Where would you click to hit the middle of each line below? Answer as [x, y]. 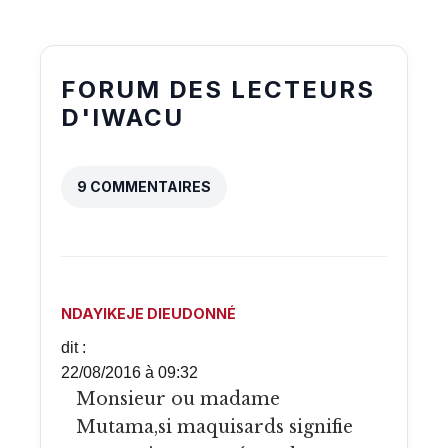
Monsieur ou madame [86, 399]
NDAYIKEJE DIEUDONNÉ [148, 314]
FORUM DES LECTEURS [218, 90]
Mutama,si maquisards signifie [214, 427]
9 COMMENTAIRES [144, 187]
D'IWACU [122, 118]
